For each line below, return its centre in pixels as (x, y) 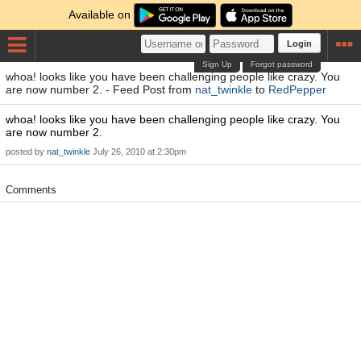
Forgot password (282, 64)
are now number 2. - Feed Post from (100, 89)
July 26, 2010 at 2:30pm (139, 151)
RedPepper (297, 89)
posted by (26, 151)
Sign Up (218, 64)
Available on (102, 15)
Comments (31, 190)
